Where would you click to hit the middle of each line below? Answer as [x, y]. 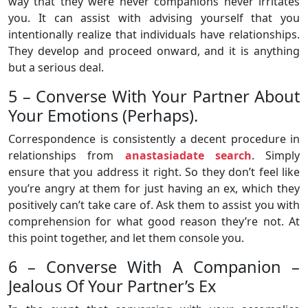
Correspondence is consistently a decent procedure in [154, 139]
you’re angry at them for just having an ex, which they [154, 188]
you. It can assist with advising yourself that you [154, 18]
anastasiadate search [188, 155]
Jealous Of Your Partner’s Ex [112, 286]
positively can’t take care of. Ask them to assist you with [154, 205]
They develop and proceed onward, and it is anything [154, 51]
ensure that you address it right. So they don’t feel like [154, 172]
